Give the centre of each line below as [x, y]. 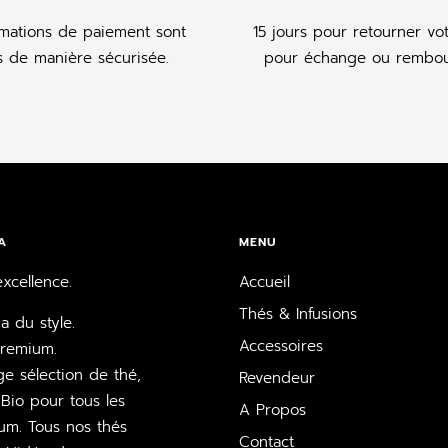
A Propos [272, 409]
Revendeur [277, 377]
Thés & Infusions [298, 313]
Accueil [264, 281]
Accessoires [281, 345]
